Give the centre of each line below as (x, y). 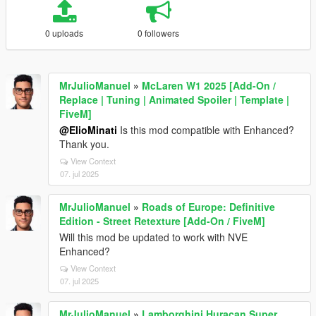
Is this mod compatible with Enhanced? (206, 130)
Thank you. (84, 144)
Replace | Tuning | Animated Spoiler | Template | (174, 99)
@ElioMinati (88, 130)
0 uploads (65, 33)
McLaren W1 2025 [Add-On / (209, 85)
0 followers (159, 33)
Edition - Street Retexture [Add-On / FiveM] (162, 221)
